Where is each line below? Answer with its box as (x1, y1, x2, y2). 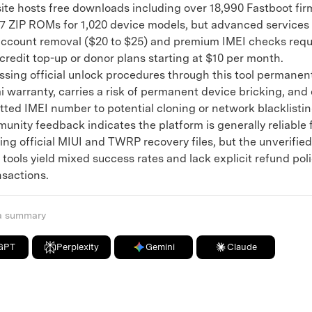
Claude (227, 241, 258, 252)
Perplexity (56, 241, 100, 252)
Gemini (145, 241, 175, 252)
